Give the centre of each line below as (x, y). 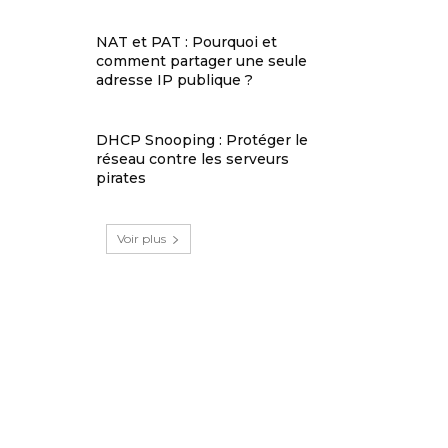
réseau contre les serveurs (193, 159)
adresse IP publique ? (175, 80)
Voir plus (141, 239)
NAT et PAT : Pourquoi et (187, 42)
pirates (121, 178)
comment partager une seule (202, 61)
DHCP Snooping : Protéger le (202, 140)
